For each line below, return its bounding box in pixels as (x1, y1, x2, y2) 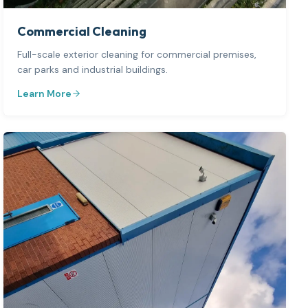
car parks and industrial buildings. (17, 63, 168, 76)
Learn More (17, 87, 72, 100)
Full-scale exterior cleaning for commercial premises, (17, 47, 257, 60)
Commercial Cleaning (17, 23, 147, 39)
